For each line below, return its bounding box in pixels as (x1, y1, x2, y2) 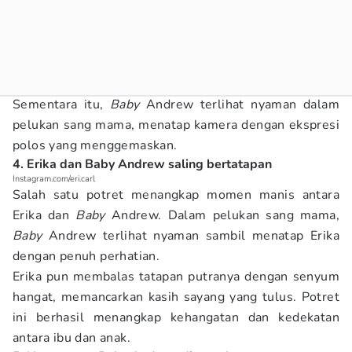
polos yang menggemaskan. (13, 137, 178, 154)
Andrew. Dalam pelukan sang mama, (104, 207, 339, 224)
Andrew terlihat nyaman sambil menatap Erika (42, 227, 339, 244)
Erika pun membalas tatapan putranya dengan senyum (13, 268, 339, 285)
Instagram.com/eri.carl (13, 173, 95, 185)
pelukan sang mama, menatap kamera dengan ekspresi (13, 116, 339, 134)
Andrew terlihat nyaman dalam (139, 96, 340, 113)
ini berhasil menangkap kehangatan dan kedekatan (13, 309, 339, 326)
